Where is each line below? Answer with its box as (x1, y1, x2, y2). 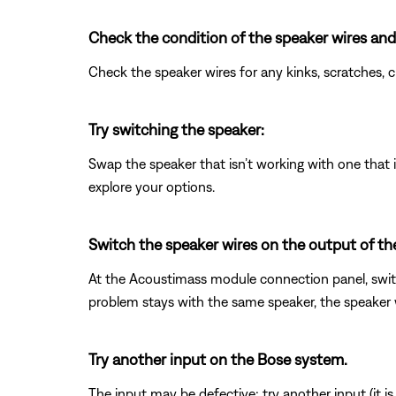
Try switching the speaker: (88, 119, 264, 139)
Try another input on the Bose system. (88, 349, 347, 369)
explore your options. (88, 178, 215, 194)
